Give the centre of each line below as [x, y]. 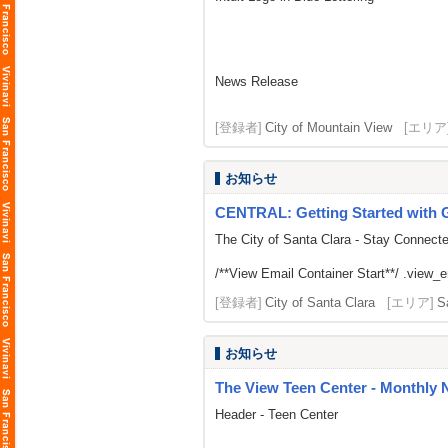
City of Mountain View [328, 127]
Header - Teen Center [276, 414]
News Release [256, 81]
